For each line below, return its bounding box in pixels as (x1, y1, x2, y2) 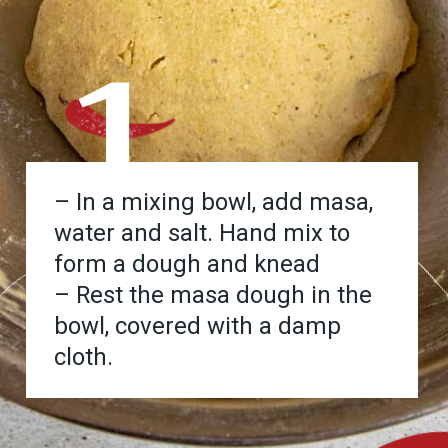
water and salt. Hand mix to (54, 219, 351, 248)
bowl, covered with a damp (54, 312, 342, 341)
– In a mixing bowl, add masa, (54, 188, 374, 217)
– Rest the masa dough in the (54, 281, 373, 310)
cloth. (54, 343, 114, 372)
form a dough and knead (54, 250, 321, 279)
